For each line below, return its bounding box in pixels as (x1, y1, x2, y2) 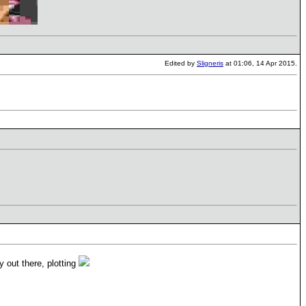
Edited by (165, 59, 197, 67)
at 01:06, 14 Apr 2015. (223, 59, 297, 67)
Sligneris (197, 59, 223, 67)
